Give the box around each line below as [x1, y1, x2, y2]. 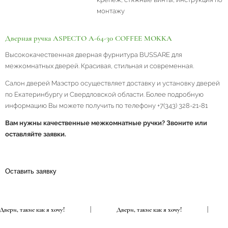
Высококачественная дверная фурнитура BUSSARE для [5, 51, 182, 59]
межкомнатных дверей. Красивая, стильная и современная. [5, 62, 194, 70]
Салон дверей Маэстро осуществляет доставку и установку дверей [5, 79, 220, 88]
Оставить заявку [5, 167, 56, 176]
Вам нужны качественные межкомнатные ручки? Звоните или [5, 119, 207, 127]
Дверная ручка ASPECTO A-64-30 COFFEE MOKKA [5, 34, 172, 43]
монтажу [97, 7, 125, 15]
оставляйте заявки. [5, 130, 66, 138]
